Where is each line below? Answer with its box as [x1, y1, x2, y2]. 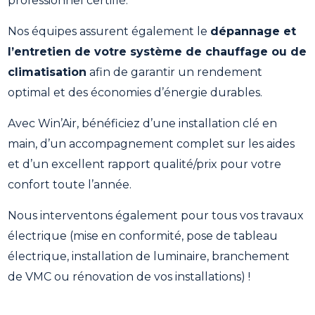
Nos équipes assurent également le [8, 24, 211, 38]
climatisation [8, 65, 87, 79]
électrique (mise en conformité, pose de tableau [8, 229, 278, 243]
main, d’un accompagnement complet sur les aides [8, 136, 295, 150]
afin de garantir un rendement [86, 65, 263, 79]
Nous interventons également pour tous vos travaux [8, 208, 304, 222]
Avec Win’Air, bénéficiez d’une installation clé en [8, 116, 278, 130]
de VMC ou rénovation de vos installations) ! [8, 269, 254, 283]
